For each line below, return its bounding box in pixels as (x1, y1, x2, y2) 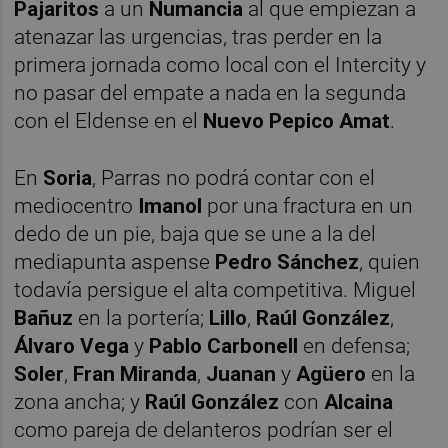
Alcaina (324, 390, 394, 415)
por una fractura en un (202, 194, 414, 219)
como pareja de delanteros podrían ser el (14, 418, 394, 443)
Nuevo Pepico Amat (203, 109, 391, 134)
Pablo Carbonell (149, 334, 304, 359)
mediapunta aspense (14, 250, 216, 275)
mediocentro (14, 194, 139, 219)
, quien (359, 250, 421, 275)
